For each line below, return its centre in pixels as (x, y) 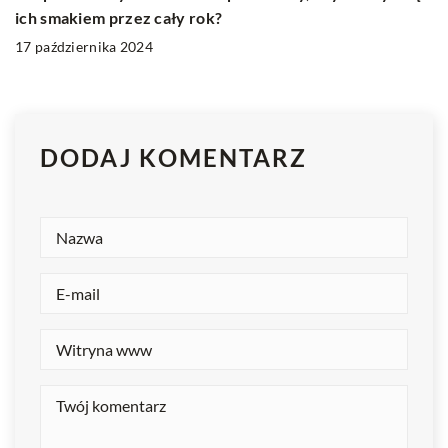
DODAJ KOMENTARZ (173, 157)
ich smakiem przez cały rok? (119, 17)
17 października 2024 (84, 46)
